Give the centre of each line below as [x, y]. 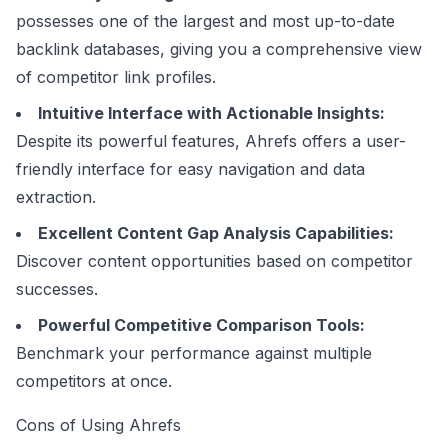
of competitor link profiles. [116, 77]
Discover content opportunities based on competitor [214, 261]
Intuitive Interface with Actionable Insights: [211, 113]
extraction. [56, 197]
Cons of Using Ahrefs [98, 425]
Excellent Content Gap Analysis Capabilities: [216, 233]
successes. [57, 289]
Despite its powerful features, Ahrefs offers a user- [211, 141]
